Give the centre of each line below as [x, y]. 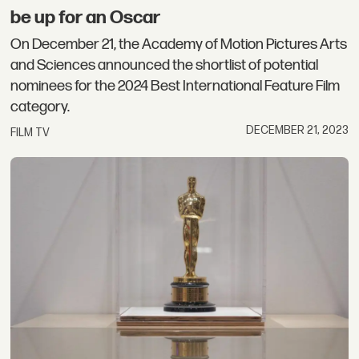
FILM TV [30, 132]
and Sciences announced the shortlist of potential [165, 66]
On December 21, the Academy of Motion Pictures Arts [179, 45]
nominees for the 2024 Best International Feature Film [175, 87]
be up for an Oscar [86, 17]
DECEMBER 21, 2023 [297, 130]
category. [40, 107]
